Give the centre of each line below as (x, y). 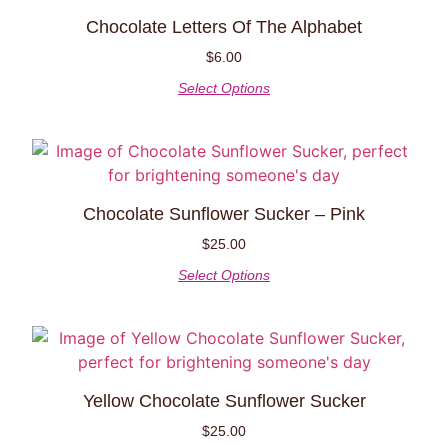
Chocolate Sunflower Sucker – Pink (224, 214)
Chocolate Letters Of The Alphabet (224, 27)
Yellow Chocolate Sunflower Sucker (224, 401)
